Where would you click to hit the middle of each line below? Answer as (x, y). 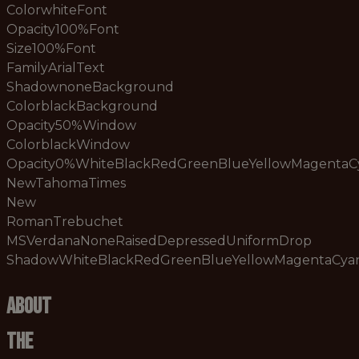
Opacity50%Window (71, 125)
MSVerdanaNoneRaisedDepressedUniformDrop (159, 241)
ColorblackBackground (82, 106)
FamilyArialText (56, 68)
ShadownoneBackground (90, 87)
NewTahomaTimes (66, 183)
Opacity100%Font (63, 29)
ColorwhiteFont (57, 10)
